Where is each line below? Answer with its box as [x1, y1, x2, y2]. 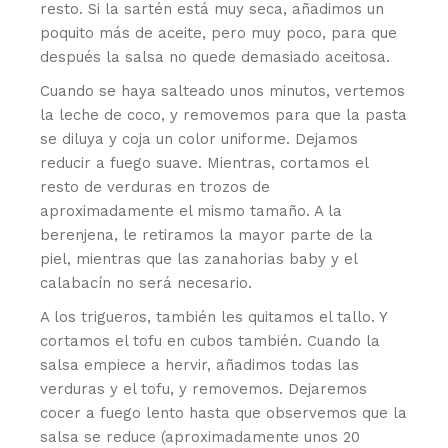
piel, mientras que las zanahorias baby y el [40, 249, 358, 268]
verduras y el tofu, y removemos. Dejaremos [40, 379, 368, 398]
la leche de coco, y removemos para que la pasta [40, 105, 408, 124]
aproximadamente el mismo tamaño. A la [40, 201, 343, 220]
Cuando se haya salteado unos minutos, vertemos [40, 81, 406, 100]
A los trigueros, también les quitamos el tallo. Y [40, 307, 388, 326]
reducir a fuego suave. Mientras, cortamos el [40, 153, 369, 172]
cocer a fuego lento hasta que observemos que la [40, 403, 408, 422]
